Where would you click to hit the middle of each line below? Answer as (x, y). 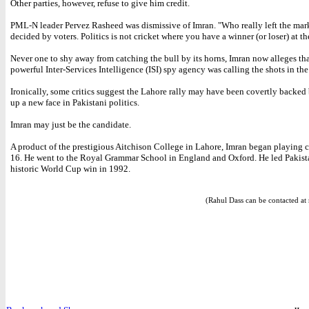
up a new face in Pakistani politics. (75, 102)
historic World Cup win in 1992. (70, 169)
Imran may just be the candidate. (71, 124)
